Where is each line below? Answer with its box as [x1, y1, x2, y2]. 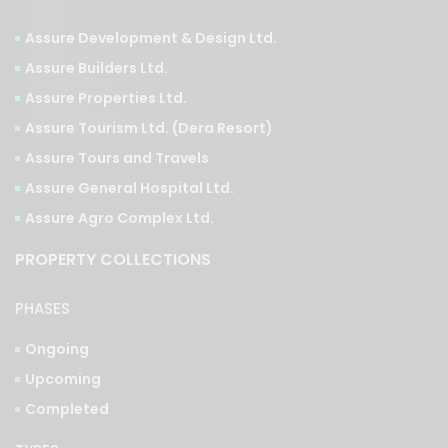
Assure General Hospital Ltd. [25, 177, 234, 198]
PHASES [15, 297, 70, 319]
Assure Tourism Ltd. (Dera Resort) [25, 117, 273, 138]
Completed [25, 398, 109, 419]
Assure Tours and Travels [25, 147, 209, 168]
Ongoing [25, 338, 89, 359]
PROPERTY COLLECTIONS [15, 247, 211, 271]
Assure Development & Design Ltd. [25, 27, 277, 48]
